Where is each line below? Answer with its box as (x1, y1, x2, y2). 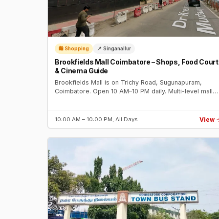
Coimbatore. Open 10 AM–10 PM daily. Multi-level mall (55, 88, 213, 95)
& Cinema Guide (55, 66, 109, 75)
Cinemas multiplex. (55, 105, 110, 113)
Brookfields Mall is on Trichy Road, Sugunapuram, (55, 79, 202, 87)
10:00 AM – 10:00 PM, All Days (55, 116, 137, 123)
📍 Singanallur (97, 45, 131, 51)
